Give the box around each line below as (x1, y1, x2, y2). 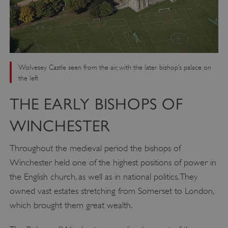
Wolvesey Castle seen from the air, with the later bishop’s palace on (18, 63, 211, 72)
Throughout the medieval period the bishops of (9, 142, 181, 153)
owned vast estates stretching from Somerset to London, (9, 185, 214, 196)
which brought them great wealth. (9, 199, 132, 210)
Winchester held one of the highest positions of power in (9, 157, 216, 167)
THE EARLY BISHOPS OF (9, 95, 183, 113)
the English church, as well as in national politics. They (9, 171, 198, 182)
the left (18, 73, 38, 82)
